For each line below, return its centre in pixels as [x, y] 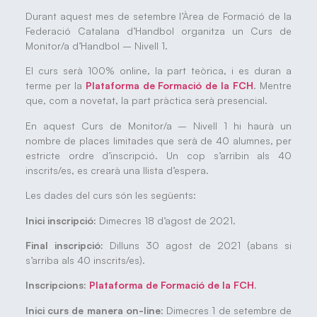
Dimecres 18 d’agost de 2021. [167, 220]
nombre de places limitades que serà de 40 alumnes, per [158, 140]
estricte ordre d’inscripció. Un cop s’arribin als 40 [158, 155]
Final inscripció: [64, 245]
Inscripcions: [57, 285]
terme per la [55, 86]
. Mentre [273, 86]
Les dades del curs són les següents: [110, 195]
